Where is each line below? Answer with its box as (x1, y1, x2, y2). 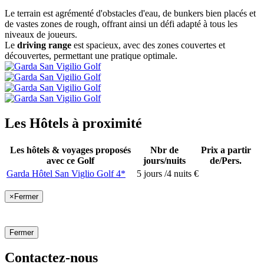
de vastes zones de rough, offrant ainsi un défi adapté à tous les (5, 19, 237, 29)
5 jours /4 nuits (137, 169, 192, 179)
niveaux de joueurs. (5, 29, 77, 40)
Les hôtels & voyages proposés (10, 145, 131, 156)
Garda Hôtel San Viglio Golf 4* (6, 169, 126, 179)
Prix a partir (200, 145, 251, 156)
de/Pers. (210, 156, 242, 166)
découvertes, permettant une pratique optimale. (5, 51, 177, 61)
